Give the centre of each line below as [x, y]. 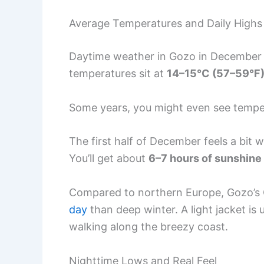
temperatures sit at [118, 73]
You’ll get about [109, 159]
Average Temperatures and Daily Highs [166, 23]
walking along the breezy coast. [148, 227]
